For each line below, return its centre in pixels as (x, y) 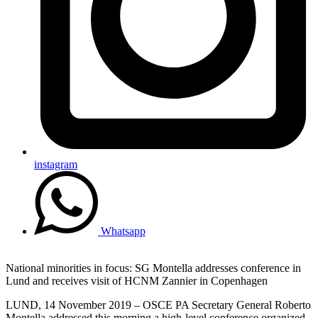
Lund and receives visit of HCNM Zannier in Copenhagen (137, 280)
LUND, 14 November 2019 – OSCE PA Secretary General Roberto (158, 305)
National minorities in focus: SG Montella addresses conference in (153, 268)
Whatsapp (123, 231)
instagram (56, 164)
